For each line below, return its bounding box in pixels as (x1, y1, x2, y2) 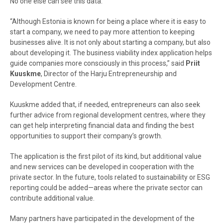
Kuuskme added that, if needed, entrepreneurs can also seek (10, 101, 200, 109)
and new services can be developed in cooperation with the (10, 163, 194, 171)
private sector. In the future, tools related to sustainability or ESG (10, 173, 210, 181)
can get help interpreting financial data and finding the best (10, 121, 194, 129)
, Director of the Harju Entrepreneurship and (41, 70, 177, 78)
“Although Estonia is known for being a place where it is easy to (10, 17, 206, 25)
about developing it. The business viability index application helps (10, 49, 212, 57)
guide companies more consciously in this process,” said (10, 59, 186, 67)
